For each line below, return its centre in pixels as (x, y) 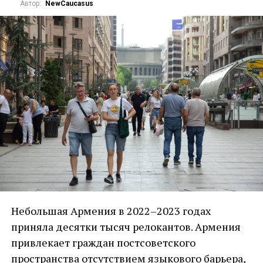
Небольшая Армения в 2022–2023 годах (111, 210)
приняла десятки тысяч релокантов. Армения (126, 226)
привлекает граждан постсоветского (103, 242)
